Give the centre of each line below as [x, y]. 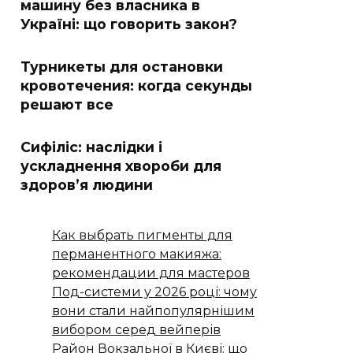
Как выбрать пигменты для [142, 235]
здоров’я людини [87, 185]
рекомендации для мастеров [151, 273]
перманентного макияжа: [137, 254]
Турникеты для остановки [122, 67]
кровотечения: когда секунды [136, 85]
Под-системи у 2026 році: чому [154, 292]
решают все [67, 104]
